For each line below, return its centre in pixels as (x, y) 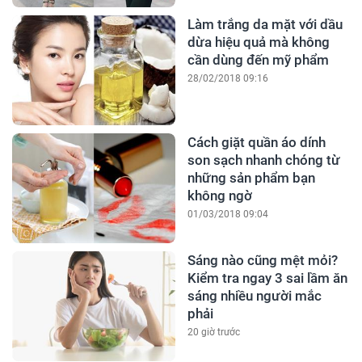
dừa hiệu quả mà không (258, 42)
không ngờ (219, 196)
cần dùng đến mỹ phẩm (258, 60)
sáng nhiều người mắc (254, 296)
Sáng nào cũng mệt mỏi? (262, 261)
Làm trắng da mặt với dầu (265, 25)
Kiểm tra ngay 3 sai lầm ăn (267, 278)
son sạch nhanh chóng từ (263, 160)
